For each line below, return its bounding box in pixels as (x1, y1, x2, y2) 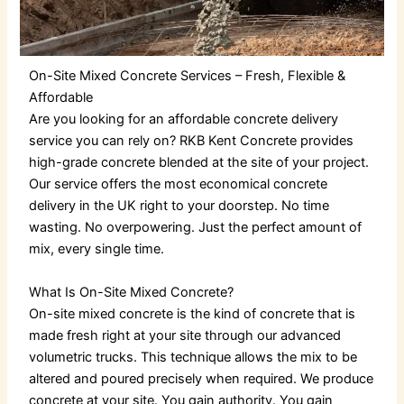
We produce (300, 370, 374, 387)
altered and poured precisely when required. (29, 370, 301, 387)
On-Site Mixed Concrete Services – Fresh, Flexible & (29, 68, 346, 85)
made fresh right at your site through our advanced (29, 326, 342, 344)
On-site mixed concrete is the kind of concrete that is (29, 305, 356, 322)
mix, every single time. (29, 241, 165, 258)
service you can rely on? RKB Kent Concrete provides (29, 133, 354, 150)
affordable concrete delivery (168, 111, 339, 128)
